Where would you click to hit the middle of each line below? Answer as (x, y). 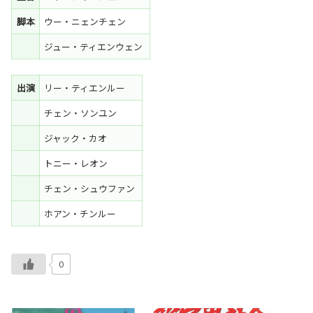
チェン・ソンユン (82, 113)
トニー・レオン (77, 163)
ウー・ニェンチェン (86, 22)
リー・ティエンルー (86, 88)
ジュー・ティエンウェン (95, 47)
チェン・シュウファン (91, 189)
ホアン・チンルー (81, 214)
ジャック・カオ (77, 138)
